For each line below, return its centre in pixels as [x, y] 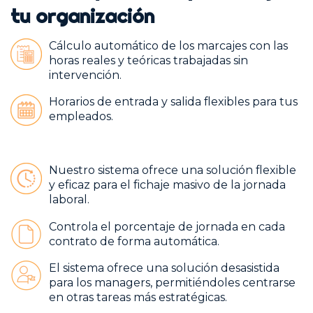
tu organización [82, 15]
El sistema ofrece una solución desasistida [164, 268]
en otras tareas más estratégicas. [138, 298]
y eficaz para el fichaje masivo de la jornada [167, 185]
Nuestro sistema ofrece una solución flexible [173, 170]
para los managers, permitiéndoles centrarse [172, 283]
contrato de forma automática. [134, 241]
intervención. [85, 75]
